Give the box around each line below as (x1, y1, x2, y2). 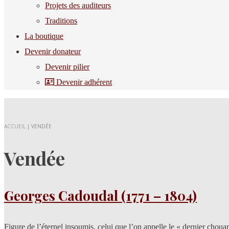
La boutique (25, 32, 63, 40)
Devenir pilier (45, 62, 89, 71)
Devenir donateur (25, 47, 81, 56)
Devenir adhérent (54, 78, 112, 86)
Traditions (45, 16, 77, 25)
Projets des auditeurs (45, 1, 111, 10)
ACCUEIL (4, 123, 26, 130)
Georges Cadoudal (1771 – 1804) (4, 187, 197, 205)
